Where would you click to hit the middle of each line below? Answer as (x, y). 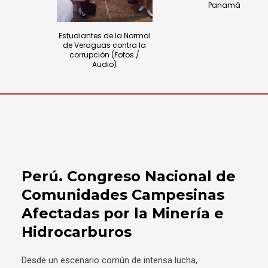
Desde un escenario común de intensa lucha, (109, 260)
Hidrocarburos (77, 232)
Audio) (105, 64)
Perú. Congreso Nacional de (129, 176)
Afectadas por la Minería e (123, 213)
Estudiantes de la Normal (104, 35)
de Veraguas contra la (105, 45)
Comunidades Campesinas (123, 194)
